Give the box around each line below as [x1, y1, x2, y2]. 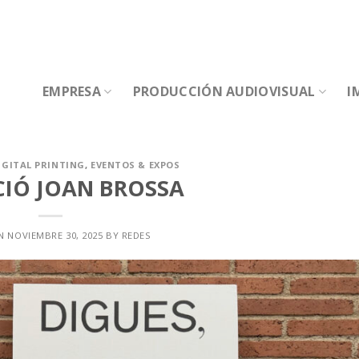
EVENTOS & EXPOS [90, 159, 180, 171]
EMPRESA [42, 83, 102, 100]
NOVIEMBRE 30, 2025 [7, 228, 103, 241]
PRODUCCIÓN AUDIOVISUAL [132, 83, 316, 100]
